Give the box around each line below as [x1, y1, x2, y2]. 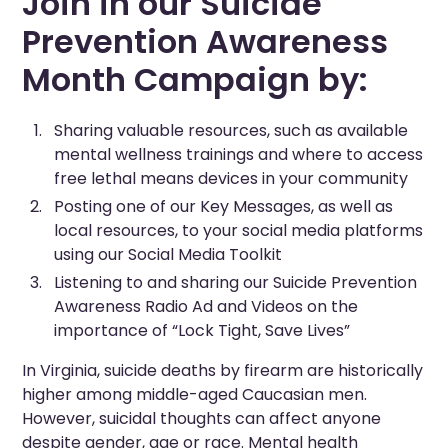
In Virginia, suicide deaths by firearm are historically [22, 358, 424, 382]
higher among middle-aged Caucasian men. [22, 382, 368, 406]
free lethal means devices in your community [54, 166, 409, 190]
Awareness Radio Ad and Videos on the [54, 294, 359, 318]
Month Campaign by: [22, 56, 369, 102]
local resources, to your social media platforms [54, 218, 424, 242]
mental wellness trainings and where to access [54, 142, 424, 166]
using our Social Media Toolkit [54, 242, 283, 266]
